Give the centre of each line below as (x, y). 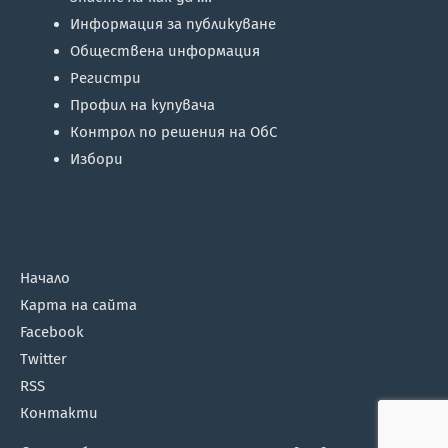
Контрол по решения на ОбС (173, 132)
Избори (96, 159)
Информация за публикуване (173, 24)
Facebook (52, 332)
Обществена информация (165, 51)
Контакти (59, 413)
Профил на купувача (142, 105)
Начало (45, 278)
